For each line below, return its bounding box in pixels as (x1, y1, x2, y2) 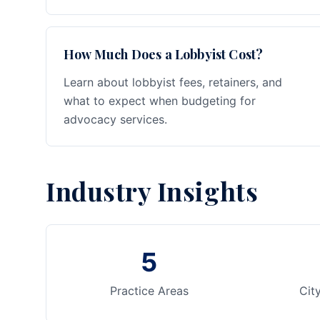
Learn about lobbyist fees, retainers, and (64, 75, 282, 89)
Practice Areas (109, 284, 189, 298)
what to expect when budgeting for (64, 94, 256, 108)
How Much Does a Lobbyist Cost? (64, 46, 264, 63)
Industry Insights (46, 174, 259, 208)
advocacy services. (64, 112, 167, 126)
